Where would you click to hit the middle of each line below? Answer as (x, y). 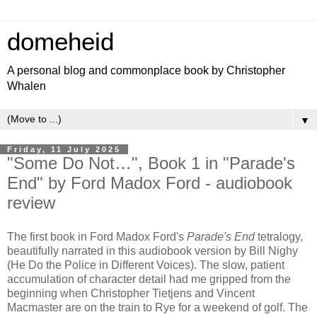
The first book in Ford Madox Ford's (97, 236)
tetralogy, (279, 236)
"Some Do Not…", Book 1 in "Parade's (151, 163)
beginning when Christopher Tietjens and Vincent (131, 293)
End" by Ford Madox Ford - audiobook (150, 183)
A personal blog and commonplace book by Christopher (146, 70)
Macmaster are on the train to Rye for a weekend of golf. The (157, 307)
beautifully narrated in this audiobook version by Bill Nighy (152, 250)
